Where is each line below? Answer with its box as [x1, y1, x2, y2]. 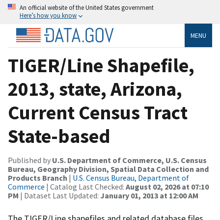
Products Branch [8, 172, 67, 183]
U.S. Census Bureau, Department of [73, 172, 189, 183]
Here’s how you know [20, 11, 77, 19]
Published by [8, 155, 52, 165]
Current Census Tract [8, 100, 188, 125]
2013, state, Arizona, [8, 76, 182, 101]
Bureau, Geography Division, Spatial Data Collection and [8, 164, 209, 174]
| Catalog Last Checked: [45, 181, 126, 192]
